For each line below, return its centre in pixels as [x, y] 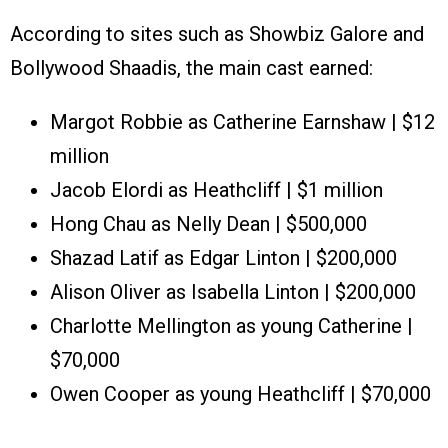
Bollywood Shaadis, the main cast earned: [191, 68]
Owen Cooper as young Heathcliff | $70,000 [240, 394]
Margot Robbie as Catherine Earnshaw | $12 [242, 122]
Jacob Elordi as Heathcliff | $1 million [216, 190]
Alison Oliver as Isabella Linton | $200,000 [233, 292]
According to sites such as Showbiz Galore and [217, 34]
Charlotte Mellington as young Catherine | [231, 326]
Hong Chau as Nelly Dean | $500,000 [208, 224]
